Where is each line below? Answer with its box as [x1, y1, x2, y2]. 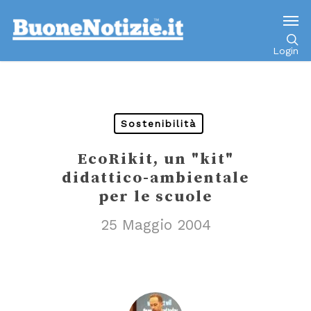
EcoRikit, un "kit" [77, 149, 234, 169]
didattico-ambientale [62, 168, 249, 188]
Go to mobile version [101, 11, 210, 25]
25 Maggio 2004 [100, 216, 211, 233]
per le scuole [99, 187, 212, 207]
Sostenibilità [121, 118, 196, 129]
